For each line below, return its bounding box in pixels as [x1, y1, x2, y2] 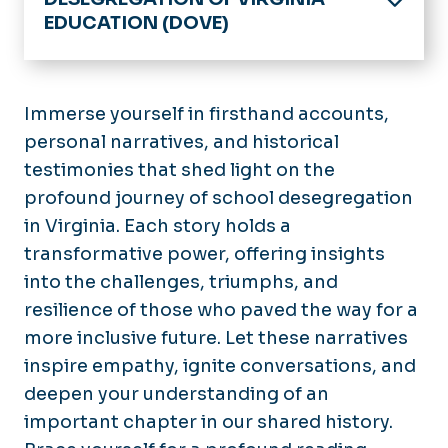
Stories [84, 309, 147, 331]
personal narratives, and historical [24, 130, 339, 153]
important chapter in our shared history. [24, 410, 393, 433]
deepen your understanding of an [24, 382, 329, 405]
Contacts [64, 401, 144, 423]
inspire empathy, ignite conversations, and [24, 354, 416, 377]
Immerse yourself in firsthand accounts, [24, 102, 389, 125]
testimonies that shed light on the [24, 158, 335, 181]
